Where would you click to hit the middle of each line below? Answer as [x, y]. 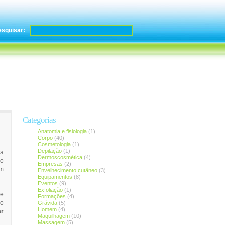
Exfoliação [50, 190]
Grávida [47, 203]
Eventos [47, 183]
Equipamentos [55, 177]
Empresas [51, 164]
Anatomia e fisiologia [62, 131]
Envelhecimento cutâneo [67, 170]
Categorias [39, 120]
